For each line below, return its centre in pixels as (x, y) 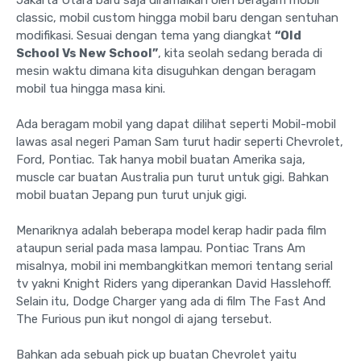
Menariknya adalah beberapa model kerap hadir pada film (171, 230)
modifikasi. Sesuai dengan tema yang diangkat (145, 35)
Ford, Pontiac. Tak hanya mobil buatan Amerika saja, (161, 159)
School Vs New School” (87, 53)
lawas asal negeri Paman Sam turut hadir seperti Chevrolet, (180, 141)
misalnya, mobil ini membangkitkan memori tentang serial (174, 266)
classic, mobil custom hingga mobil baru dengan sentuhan (177, 17)
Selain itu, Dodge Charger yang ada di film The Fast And (171, 301)
